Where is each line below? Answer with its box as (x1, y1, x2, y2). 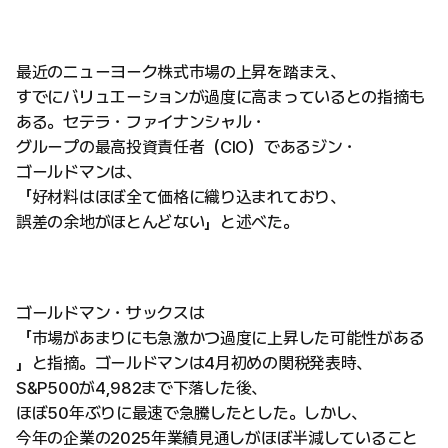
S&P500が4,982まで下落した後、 (16, 377, 267, 398)
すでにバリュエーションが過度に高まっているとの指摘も (16, 86, 425, 107)
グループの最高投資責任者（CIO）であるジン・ (16, 136, 359, 157)
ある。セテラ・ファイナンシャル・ (16, 111, 268, 132)
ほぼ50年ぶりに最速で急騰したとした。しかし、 (16, 402, 368, 423)
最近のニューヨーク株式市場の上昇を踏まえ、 (16, 61, 346, 82)
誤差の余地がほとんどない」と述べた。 (16, 211, 299, 232)
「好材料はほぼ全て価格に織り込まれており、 (16, 186, 346, 207)
